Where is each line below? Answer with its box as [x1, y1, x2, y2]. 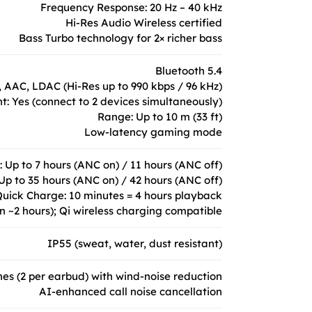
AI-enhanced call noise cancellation [39, 284, 222, 298]
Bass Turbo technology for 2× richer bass [19, 31, 222, 45]
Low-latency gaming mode [84, 125, 222, 139]
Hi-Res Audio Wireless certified [65, 15, 222, 29]
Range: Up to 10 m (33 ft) [97, 109, 222, 123]
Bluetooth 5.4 [155, 63, 222, 77]
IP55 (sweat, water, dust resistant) [47, 236, 222, 250]
